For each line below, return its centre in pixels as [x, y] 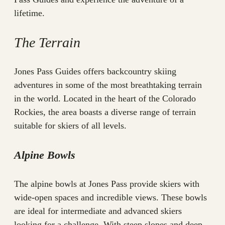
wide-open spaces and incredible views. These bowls [110, 197]
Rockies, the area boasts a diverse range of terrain [105, 112]
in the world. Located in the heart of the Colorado [105, 99]
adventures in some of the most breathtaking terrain [108, 85]
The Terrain [47, 43]
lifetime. [29, 13]
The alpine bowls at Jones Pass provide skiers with [107, 184]
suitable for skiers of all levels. [70, 126]
